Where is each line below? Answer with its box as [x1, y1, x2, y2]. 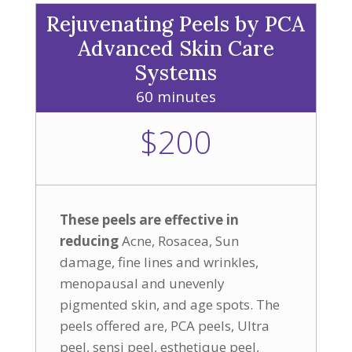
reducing [59, 232, 119, 250]
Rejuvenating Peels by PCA [46, 11, 306, 37]
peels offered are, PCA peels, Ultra [59, 317, 269, 335]
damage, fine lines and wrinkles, [59, 253, 258, 271]
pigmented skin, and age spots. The [59, 295, 280, 313]
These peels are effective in [59, 211, 239, 229]
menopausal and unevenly [59, 274, 225, 292]
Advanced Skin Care [77, 35, 274, 61]
